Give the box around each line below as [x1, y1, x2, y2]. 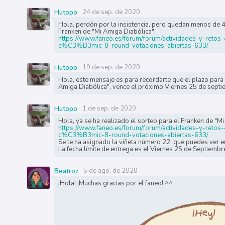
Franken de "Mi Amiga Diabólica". [58, 27, 156, 37]
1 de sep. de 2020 [82, 104, 136, 114]
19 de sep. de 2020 [82, 63, 140, 72]
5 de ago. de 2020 [83, 166, 138, 176]
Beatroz [54, 167, 78, 176]
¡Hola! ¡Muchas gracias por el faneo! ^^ [58, 179, 173, 188]
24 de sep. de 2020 [82, 8, 140, 17]
